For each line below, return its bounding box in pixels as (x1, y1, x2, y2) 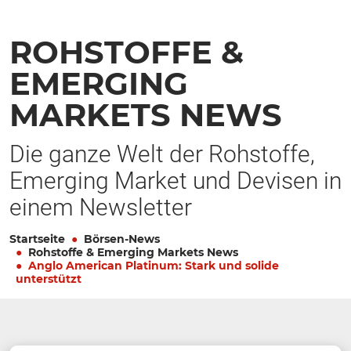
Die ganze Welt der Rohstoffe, (9, 139, 315, 168)
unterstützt (16, 271, 81, 286)
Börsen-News (84, 231, 160, 246)
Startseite (9, 231, 65, 246)
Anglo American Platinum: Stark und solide (28, 258, 279, 273)
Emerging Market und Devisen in (9, 166, 342, 194)
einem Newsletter (9, 193, 192, 221)
